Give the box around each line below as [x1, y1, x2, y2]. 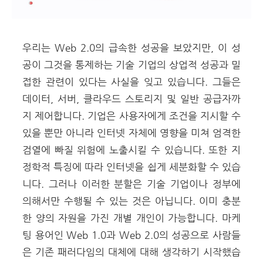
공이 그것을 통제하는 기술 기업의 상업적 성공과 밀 [22, 59, 241, 70]
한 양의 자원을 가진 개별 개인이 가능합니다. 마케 [22, 212, 241, 224]
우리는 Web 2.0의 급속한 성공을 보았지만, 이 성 [22, 42, 241, 53]
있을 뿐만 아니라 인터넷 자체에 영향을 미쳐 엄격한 [22, 127, 241, 139]
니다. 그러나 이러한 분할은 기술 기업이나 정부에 [22, 178, 241, 190]
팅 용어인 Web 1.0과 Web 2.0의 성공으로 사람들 [22, 229, 241, 241]
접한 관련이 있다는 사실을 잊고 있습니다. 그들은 [22, 76, 241, 87]
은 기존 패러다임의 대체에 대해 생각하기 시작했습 [22, 246, 241, 258]
